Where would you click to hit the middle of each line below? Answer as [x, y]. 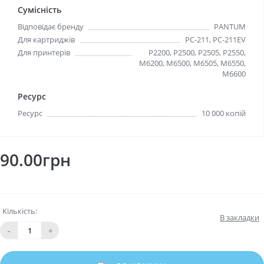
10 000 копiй [224, 113]
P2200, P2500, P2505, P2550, [197, 52]
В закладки [240, 217]
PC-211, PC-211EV [215, 39]
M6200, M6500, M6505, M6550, [192, 63]
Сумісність [40, 10]
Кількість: [20, 211]
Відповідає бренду [51, 27]
